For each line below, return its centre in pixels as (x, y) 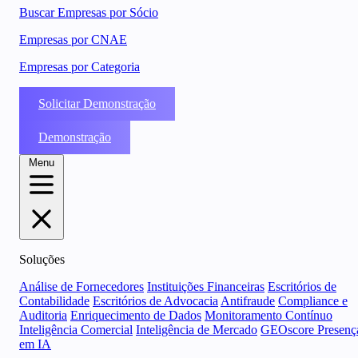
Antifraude (248, 301)
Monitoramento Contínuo (268, 315)
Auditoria (43, 315)
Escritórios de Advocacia (155, 301)
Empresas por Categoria (80, 67)
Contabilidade (54, 301)
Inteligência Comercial (76, 330)
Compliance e (313, 301)
